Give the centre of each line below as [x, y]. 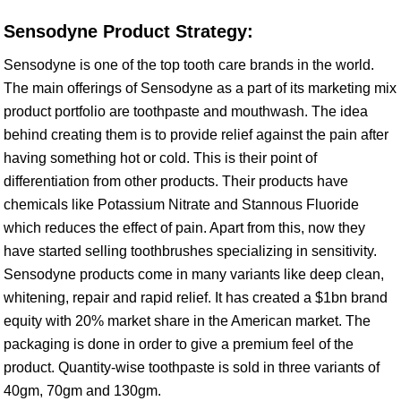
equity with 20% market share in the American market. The [187, 321]
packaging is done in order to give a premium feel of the [179, 344]
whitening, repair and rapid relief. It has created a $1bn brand [196, 298]
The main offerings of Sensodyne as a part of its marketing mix [200, 88]
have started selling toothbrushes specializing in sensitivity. [190, 251]
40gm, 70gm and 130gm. [82, 391]
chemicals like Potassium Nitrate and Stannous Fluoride [181, 205]
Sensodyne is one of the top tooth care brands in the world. [189, 65]
